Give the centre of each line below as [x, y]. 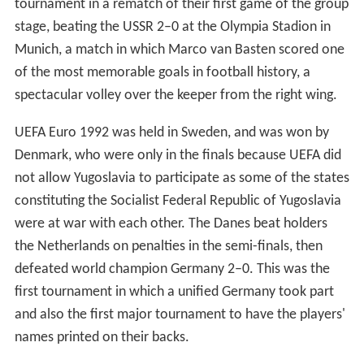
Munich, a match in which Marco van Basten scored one [179, 50]
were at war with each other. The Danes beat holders [171, 223]
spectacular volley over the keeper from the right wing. [175, 95]
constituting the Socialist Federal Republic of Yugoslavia [178, 201]
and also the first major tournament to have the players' [180, 314]
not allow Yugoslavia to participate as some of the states [182, 178]
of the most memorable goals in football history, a [162, 72]
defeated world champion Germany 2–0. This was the [172, 269]
